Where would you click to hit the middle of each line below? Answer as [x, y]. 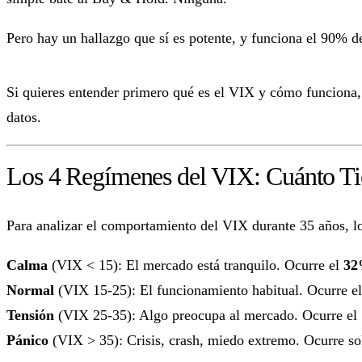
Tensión [30, 315]
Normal [30, 290]
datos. [24, 117]
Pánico [27, 340]
